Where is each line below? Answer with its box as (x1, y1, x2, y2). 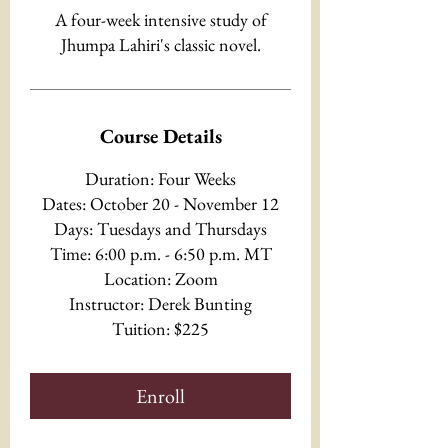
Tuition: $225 (112, 317, 209, 340)
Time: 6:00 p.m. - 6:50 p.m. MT (49, 242, 272, 265)
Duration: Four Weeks (85, 167, 236, 190)
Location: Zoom (103, 267, 218, 290)
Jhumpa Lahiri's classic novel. (60, 33, 261, 56)
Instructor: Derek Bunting (69, 292, 252, 315)
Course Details (99, 123, 222, 149)
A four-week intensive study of (54, 8, 267, 31)
